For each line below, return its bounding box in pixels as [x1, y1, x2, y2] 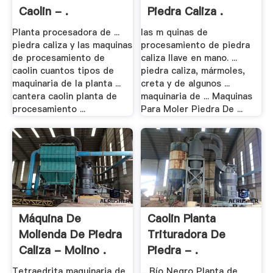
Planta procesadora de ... [12, 26, 119, 39]
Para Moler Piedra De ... [141, 103, 243, 116]
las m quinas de [141, 26, 208, 39]
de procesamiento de [12, 52, 105, 65]
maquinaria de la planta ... [12, 77, 121, 90]
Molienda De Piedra [18, 226, 122, 242]
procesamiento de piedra [141, 39, 250, 52]
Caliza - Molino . [18, 242, 106, 258]
